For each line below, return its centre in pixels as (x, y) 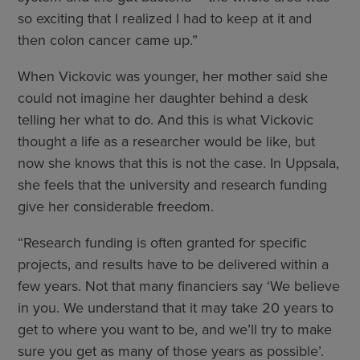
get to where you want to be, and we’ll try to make (175, 329)
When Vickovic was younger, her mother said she (173, 76)
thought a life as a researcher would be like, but (166, 141)
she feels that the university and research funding (172, 184)
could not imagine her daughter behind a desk (163, 97)
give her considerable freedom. (116, 206)
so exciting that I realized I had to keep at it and (165, 18)
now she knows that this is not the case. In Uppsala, (178, 162)
